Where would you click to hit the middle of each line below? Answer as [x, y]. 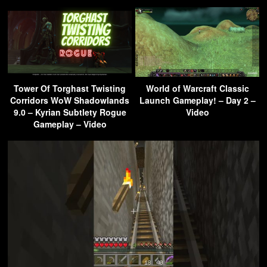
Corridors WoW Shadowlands [70, 100]
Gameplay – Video [70, 124]
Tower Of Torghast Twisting [70, 88]
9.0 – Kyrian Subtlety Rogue [70, 112]
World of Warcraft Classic [197, 88]
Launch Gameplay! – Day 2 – [197, 100]
